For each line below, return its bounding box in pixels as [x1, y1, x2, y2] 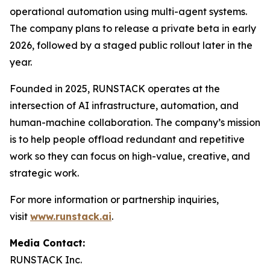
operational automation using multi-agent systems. [10, 5, 247, 17]
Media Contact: [10, 237, 85, 249]
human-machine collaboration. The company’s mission [10, 116, 260, 128]
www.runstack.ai [30, 210, 111, 222]
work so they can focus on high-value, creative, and [10, 150, 250, 162]
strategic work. [10, 167, 79, 179]
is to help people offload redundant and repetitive [10, 133, 245, 145]
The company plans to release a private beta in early [10, 22, 256, 34]
